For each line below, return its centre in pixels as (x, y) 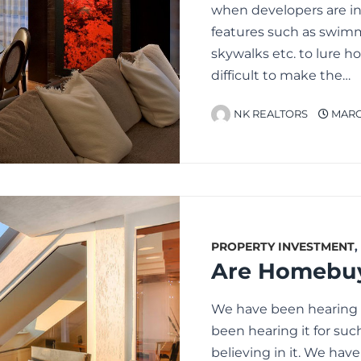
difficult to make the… (281, 76)
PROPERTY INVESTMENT (283, 246)
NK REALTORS (271, 114)
